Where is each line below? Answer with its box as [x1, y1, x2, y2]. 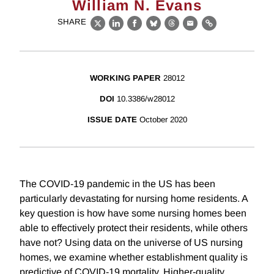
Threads [171, 24, 210, 35]
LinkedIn [116, 24, 157, 35]
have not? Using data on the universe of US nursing [20, 237, 243, 248]
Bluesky [153, 24, 191, 35]
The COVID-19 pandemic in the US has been [20, 179, 215, 190]
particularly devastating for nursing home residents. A [20, 193, 248, 204]
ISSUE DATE [87, 115, 137, 125]
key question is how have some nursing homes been [20, 208, 246, 219]
